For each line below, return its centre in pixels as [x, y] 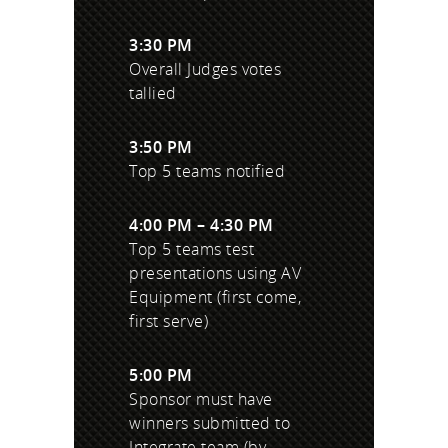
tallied [153, 93]
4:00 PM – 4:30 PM [201, 225]
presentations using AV [215, 273]
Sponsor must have [201, 399]
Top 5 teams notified [207, 171]
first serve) [168, 321]
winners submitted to [209, 423]
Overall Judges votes [205, 69]
